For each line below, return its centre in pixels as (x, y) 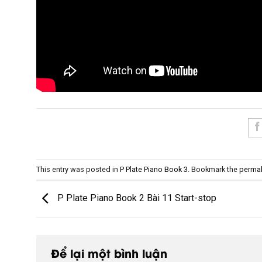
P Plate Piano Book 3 (154, 169)
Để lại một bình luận (111, 252)
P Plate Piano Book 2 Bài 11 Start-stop (136, 198)
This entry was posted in (78, 169)
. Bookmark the (213, 169)
